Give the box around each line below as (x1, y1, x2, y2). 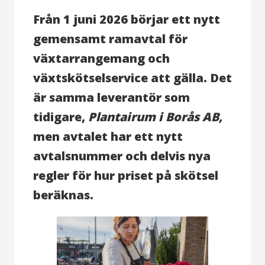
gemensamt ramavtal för (33, 30, 188, 47)
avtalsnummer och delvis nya (33, 147, 211, 164)
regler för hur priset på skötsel (33, 167, 218, 183)
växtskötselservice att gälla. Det (33, 69, 232, 86)
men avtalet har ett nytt (33, 128, 183, 144)
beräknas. (33, 186, 93, 203)
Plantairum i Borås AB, (88, 108, 222, 125)
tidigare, (33, 108, 88, 125)
